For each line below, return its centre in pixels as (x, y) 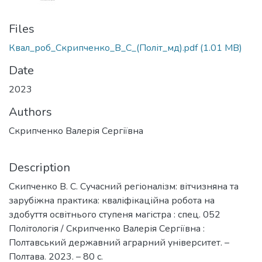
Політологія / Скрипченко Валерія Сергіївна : (107, 229)
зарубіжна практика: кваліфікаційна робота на (112, 201)
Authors (30, 112)
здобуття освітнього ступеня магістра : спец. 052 (115, 215)
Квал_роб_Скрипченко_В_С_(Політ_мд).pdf (103, 48)
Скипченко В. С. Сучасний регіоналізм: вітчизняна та (124, 187)
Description (39, 168)
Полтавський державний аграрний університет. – (119, 243)
